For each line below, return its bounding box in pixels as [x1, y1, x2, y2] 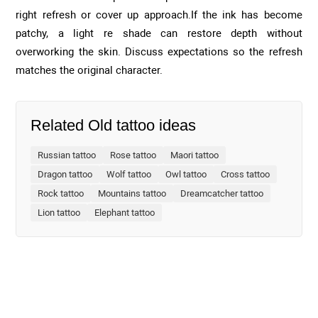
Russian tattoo [38, 150, 97, 160]
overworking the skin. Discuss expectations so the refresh [16, 45, 302, 58]
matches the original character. [16, 64, 163, 77]
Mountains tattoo [98, 188, 167, 199]
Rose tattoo [110, 150, 157, 160]
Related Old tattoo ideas [31, 116, 197, 134]
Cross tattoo [221, 169, 270, 180]
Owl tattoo [165, 169, 207, 180]
